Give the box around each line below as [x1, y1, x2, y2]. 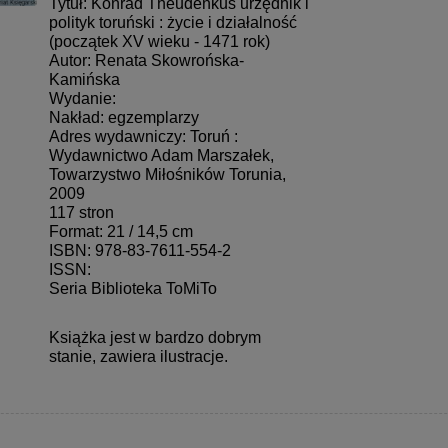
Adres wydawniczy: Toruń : [48, 128, 238, 146]
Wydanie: [48, 90, 116, 108]
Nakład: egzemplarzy [48, 109, 199, 127]
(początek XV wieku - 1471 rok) [48, 33, 270, 51]
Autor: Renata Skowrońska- [48, 52, 244, 70]
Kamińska [48, 71, 120, 89]
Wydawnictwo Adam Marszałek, [48, 147, 274, 165]
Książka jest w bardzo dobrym [48, 329, 261, 347]
